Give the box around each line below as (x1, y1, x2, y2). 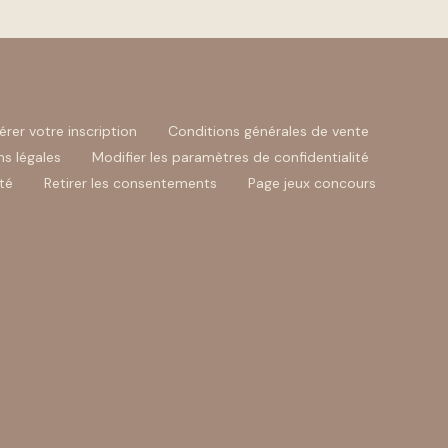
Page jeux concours (247, 173, 376, 192)
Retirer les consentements (43, 173, 217, 192)
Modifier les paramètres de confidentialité (91, 147, 369, 166)
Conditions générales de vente (167, 121, 369, 140)
